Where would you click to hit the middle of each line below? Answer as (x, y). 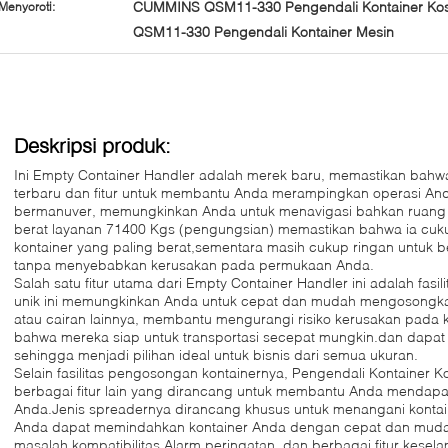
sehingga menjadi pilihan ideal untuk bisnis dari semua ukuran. (216, 354)
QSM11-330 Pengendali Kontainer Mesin (263, 31)
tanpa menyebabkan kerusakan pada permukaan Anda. (194, 264)
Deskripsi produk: (92, 145)
